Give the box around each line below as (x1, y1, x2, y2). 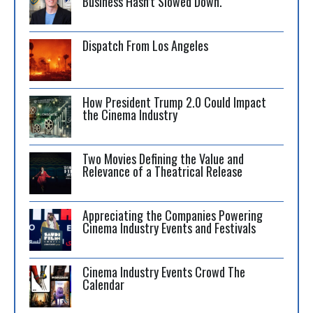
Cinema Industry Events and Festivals (82, 219, 256, 238)
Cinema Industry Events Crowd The (82, 263, 245, 282)
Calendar (82, 275, 124, 294)
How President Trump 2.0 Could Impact (82, 93, 266, 112)
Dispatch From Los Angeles (82, 36, 208, 55)
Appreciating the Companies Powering (82, 206, 263, 225)
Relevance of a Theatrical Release (82, 162, 242, 181)
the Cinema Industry (82, 105, 177, 124)
